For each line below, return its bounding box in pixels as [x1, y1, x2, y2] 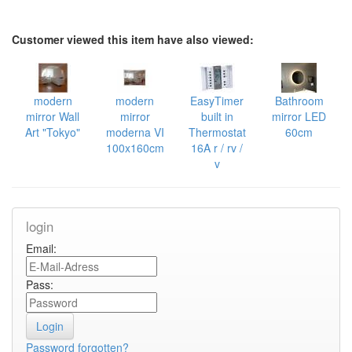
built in [200, 108, 233, 124]
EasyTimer [190, 92, 244, 108]
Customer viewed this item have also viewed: [12, 31, 254, 47]
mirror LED [272, 108, 327, 124]
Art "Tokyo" [25, 123, 81, 140]
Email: [26, 240, 57, 256]
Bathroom [274, 92, 324, 108]
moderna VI [105, 123, 164, 140]
